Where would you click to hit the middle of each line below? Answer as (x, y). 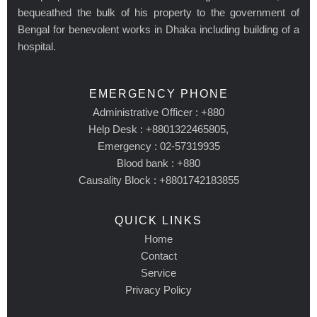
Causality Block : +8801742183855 (158, 180)
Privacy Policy (158, 289)
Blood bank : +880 (158, 163)
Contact (158, 255)
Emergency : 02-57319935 (158, 146)
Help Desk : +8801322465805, (158, 129)
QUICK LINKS (158, 220)
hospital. (37, 46)
